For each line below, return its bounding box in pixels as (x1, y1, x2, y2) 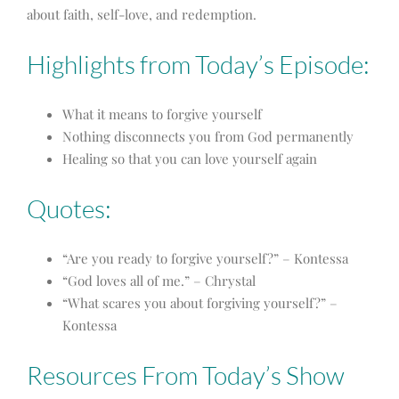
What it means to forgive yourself (62, 105, 262, 124)
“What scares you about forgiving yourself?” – (62, 294, 338, 313)
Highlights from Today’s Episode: (27, 49, 370, 80)
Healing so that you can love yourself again (62, 150, 317, 168)
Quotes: (27, 193, 111, 224)
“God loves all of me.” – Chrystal (62, 272, 256, 290)
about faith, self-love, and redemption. (27, 5, 264, 24)
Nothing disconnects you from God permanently (62, 127, 354, 146)
